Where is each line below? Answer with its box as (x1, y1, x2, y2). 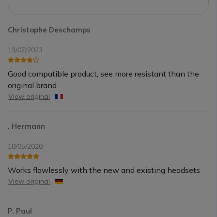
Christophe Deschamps (8, 25, 91, 35)
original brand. (8, 80, 59, 91)
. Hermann (8, 122, 46, 131)
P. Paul (8, 206, 32, 216)
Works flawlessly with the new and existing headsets (8, 165, 201, 175)
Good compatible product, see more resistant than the (8, 69, 200, 79)
